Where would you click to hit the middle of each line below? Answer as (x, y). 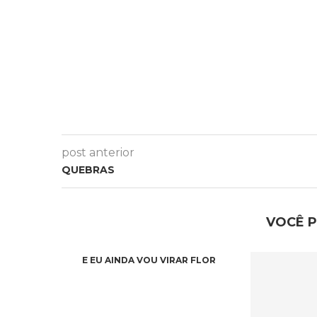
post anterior (98, 152)
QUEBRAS (88, 170)
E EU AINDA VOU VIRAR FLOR (149, 260)
